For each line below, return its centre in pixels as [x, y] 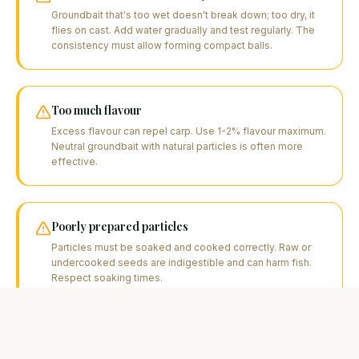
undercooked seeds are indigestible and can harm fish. [182, 262]
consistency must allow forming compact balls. [162, 45]
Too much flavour [97, 110]
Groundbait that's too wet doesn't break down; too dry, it [183, 14]
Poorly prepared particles [120, 226]
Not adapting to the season [121, 342]
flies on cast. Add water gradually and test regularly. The [183, 30]
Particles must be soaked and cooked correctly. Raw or [181, 247]
